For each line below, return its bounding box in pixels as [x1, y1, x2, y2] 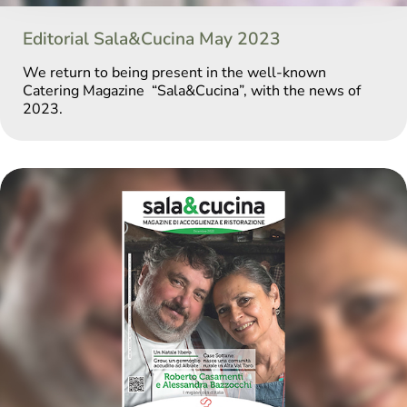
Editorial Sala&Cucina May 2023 [23, 27, 281, 52]
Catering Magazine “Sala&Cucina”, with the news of [23, 81, 361, 102]
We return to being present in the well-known [23, 63, 326, 84]
